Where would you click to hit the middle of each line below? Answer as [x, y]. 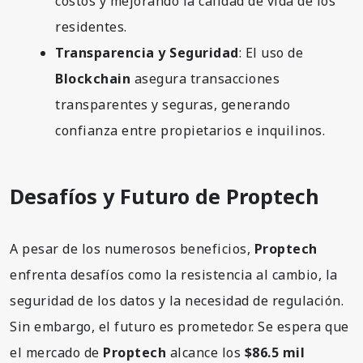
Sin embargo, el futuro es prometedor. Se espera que [179, 326]
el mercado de [56, 352]
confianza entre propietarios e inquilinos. [190, 130]
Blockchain [93, 78]
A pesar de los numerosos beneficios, [132, 248]
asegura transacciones [205, 78]
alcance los [205, 352]
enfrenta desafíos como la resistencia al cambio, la [174, 274]
